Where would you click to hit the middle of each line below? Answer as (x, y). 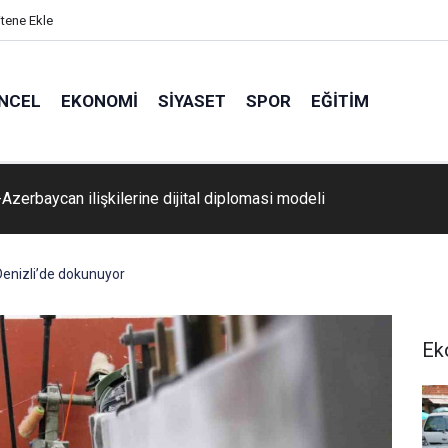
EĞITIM (339, 100)
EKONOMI (99, 100)
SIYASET (191, 100)
